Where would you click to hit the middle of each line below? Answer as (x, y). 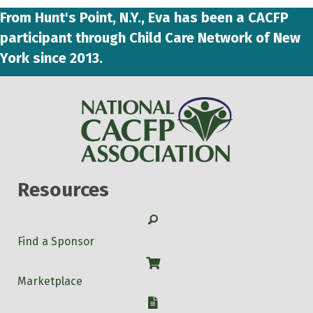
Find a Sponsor (56, 242)
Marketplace (50, 282)
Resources (63, 190)
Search (166, 219)
